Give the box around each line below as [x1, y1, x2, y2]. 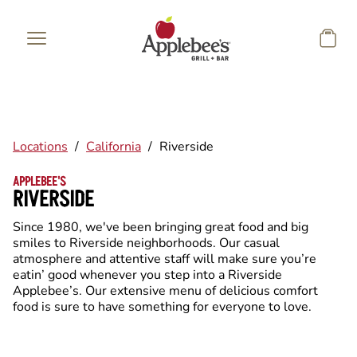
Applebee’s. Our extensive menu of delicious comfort [13, 281, 318, 300]
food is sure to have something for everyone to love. [13, 297, 312, 316]
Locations [13, 137, 68, 155]
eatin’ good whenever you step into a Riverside [13, 265, 282, 284]
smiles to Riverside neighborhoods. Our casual [13, 233, 280, 252]
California [86, 137, 141, 155]
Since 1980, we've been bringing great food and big [13, 218, 308, 236]
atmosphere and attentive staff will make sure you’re [13, 249, 316, 268]
